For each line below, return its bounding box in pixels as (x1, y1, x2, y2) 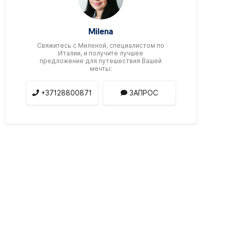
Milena (88, 28, 113, 36)
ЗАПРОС (129, 88, 159, 97)
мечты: (89, 64, 112, 72)
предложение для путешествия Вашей (40, 56, 162, 65)
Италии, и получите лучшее (58, 49, 144, 57)
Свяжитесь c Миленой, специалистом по (37, 41, 165, 49)
